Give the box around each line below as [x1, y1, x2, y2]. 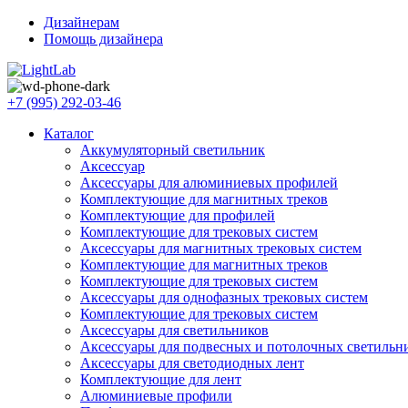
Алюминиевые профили [80, 388, 232, 403]
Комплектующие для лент [80, 372, 241, 387]
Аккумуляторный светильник [80, 142, 265, 158]
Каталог [44, 126, 94, 141]
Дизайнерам [44, 15, 119, 30]
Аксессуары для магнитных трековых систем [80, 240, 362, 256]
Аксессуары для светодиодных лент [80, 355, 304, 371]
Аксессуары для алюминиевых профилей [80, 175, 338, 190]
